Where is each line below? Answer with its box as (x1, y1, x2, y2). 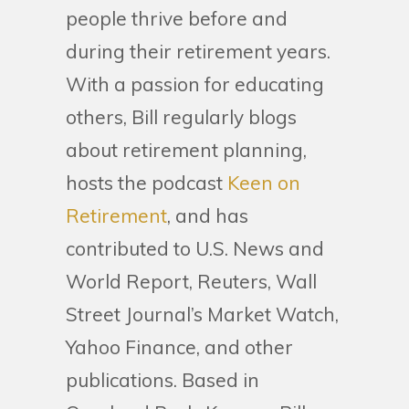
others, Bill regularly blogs (66, 105, 297, 129)
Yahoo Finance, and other (66, 335, 293, 359)
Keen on (227, 171, 300, 194)
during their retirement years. (66, 39, 330, 63)
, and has (167, 204, 248, 227)
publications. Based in (66, 368, 259, 392)
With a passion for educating (66, 72, 324, 96)
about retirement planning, (66, 138, 307, 162)
